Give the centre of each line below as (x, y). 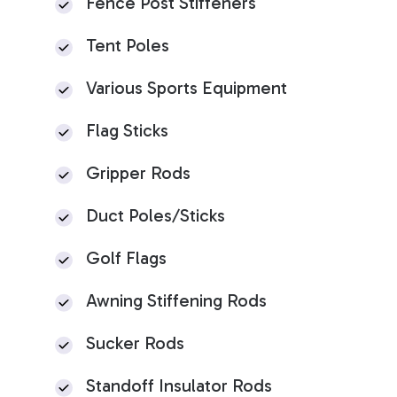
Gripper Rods (138, 172)
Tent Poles (128, 45)
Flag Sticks (127, 130)
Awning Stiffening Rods (176, 300)
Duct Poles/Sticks (156, 215)
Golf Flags (126, 257)
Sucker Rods (135, 343)
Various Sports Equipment (187, 87)
